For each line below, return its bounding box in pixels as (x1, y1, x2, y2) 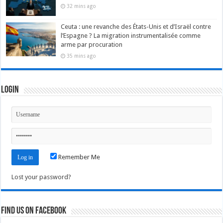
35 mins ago (67, 52, 97, 59)
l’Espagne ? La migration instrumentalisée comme (61, 31, 201, 39)
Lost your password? (11, 173, 72, 181)
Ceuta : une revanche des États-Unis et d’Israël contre (61, 22, 212, 30)
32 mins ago (67, 3, 97, 9)
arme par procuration (61, 40, 123, 48)
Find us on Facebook (1, 206, 67, 216)
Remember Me (57, 153, 101, 161)
